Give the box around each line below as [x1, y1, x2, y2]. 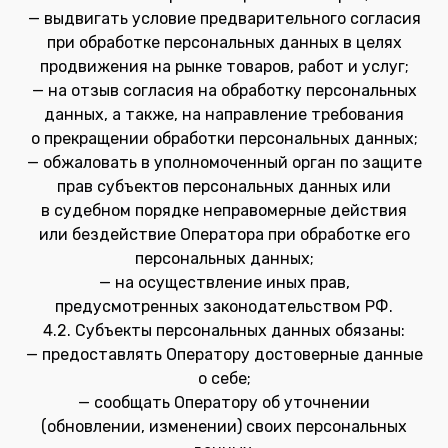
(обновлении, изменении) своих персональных [41, 417, 407, 436]
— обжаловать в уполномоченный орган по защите [26, 153, 422, 172]
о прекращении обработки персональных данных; [30, 129, 418, 148]
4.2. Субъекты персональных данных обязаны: [43, 321, 405, 340]
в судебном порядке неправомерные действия [41, 201, 407, 220]
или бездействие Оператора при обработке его [38, 225, 410, 244]
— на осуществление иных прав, [98, 273, 350, 292]
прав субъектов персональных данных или [57, 177, 391, 196]
